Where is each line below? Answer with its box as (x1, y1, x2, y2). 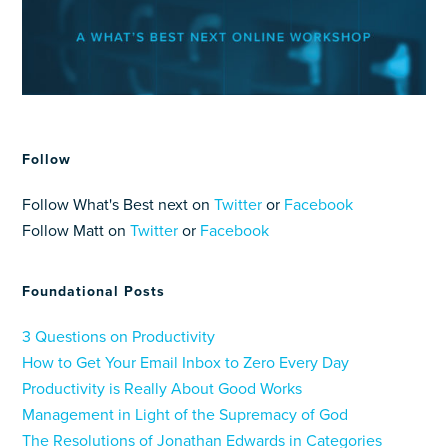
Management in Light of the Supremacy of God (22, 405, 349, 426)
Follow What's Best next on (22, 195, 215, 216)
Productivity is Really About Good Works (22, 379, 303, 400)
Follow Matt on (22, 221, 131, 242)
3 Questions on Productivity (22, 327, 216, 348)
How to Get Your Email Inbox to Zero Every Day (22, 353, 350, 374)
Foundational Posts (22, 283, 166, 301)
